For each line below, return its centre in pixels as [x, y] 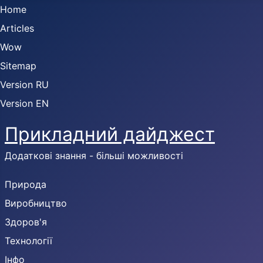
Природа [26, 184]
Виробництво [36, 203]
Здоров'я [26, 222]
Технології [28, 241]
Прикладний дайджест [110, 134]
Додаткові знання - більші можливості [94, 156]
